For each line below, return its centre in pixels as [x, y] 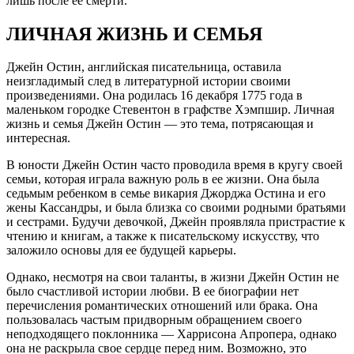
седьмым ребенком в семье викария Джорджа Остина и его [166, 194]
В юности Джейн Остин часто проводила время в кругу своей [175, 165]
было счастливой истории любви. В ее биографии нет [153, 292]
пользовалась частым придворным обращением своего [154, 320]
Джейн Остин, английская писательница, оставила [144, 67]
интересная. [38, 138]
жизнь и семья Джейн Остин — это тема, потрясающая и [160, 124]
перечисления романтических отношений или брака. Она [162, 306]
